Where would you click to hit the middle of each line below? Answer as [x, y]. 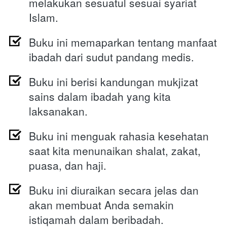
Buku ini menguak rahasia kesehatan [119, 136]
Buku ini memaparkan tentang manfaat [123, 42]
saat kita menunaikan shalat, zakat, [115, 151]
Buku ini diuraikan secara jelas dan [114, 190]
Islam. [44, 17]
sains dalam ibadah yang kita [100, 97]
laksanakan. [58, 111]
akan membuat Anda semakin [101, 205]
